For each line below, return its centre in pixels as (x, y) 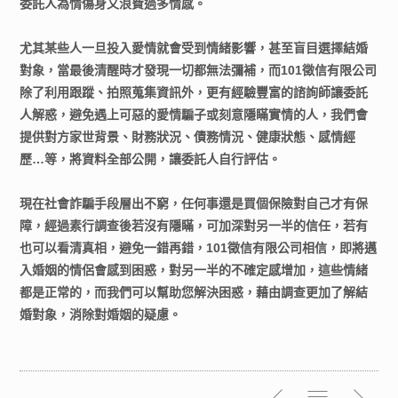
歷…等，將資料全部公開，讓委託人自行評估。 (151, 159)
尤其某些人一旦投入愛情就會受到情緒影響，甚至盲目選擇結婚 (194, 48)
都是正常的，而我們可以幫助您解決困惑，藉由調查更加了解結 (194, 292)
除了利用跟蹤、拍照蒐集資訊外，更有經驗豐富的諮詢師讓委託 (194, 92)
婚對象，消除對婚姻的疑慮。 (101, 314)
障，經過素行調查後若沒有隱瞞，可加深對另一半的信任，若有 (194, 226)
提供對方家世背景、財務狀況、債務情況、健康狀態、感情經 (188, 137)
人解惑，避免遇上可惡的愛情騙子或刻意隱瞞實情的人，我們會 (194, 115)
